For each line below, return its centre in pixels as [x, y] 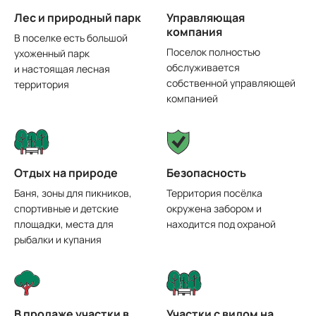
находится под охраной [221, 224]
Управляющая [206, 17]
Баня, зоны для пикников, [73, 193]
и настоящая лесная [62, 68]
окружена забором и [214, 208]
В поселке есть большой [71, 37]
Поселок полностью [213, 51]
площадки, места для [64, 224]
